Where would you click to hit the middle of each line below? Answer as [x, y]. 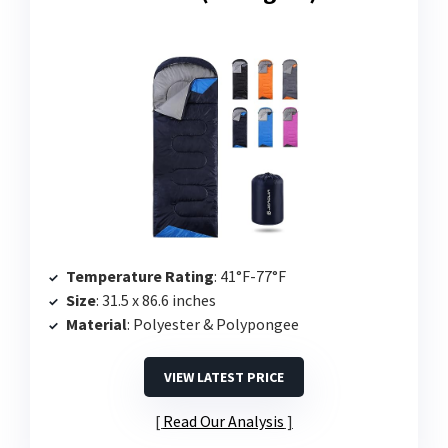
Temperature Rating [140, 276]
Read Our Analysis [223, 421]
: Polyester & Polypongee [213, 324]
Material [96, 324]
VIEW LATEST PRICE [224, 377]
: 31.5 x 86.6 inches [156, 300]
